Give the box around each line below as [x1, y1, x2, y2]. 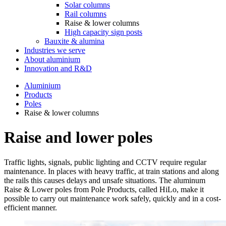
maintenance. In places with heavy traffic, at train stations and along [4, 166, 219, 176]
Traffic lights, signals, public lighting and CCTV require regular [4, 157, 206, 166]
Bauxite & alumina [44, 37, 104, 45]
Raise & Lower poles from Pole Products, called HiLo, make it [4, 185, 204, 194]
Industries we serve [24, 46, 85, 54]
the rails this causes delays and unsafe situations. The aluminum [4, 176, 205, 185]
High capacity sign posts [65, 28, 142, 36]
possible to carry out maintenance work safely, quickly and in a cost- [4, 194, 221, 203]
